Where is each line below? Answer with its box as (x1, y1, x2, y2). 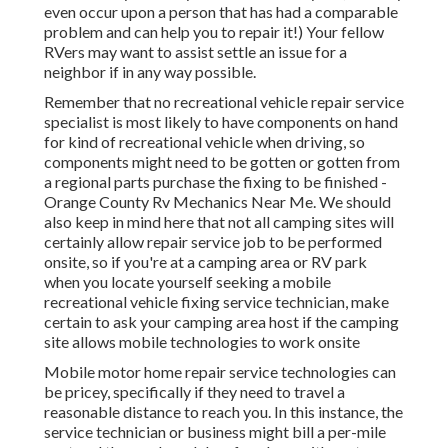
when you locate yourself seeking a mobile (44, 272, 331, 292)
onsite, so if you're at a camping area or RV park (44, 252, 367, 272)
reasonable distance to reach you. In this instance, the (44, 402, 403, 422)
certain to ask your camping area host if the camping (44, 312, 399, 332)
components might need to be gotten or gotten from (44, 152, 400, 172)
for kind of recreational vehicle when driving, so (44, 132, 365, 152)
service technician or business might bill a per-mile (44, 422, 386, 442)
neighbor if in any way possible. (44, 62, 256, 82)
